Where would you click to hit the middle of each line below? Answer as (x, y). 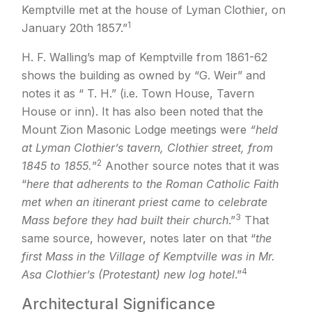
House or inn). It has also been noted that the (142, 112)
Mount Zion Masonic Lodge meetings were (136, 130)
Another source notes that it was (190, 166)
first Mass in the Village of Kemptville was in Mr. (148, 257)
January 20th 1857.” (75, 28)
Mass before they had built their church (125, 220)
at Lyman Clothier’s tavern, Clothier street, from (147, 148)
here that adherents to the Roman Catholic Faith (153, 184)
